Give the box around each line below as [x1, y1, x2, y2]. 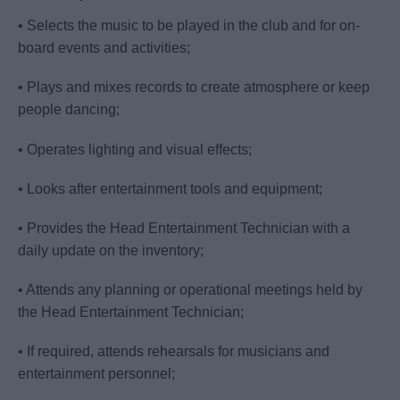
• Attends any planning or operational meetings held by [18, 282, 362, 298]
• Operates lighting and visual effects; [18, 141, 252, 157]
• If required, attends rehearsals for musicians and [18, 344, 329, 360]
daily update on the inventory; [18, 242, 204, 258]
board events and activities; [18, 40, 190, 56]
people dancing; [18, 102, 120, 118]
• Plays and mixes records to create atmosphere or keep [18, 79, 370, 96]
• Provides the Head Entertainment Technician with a [18, 220, 350, 236]
